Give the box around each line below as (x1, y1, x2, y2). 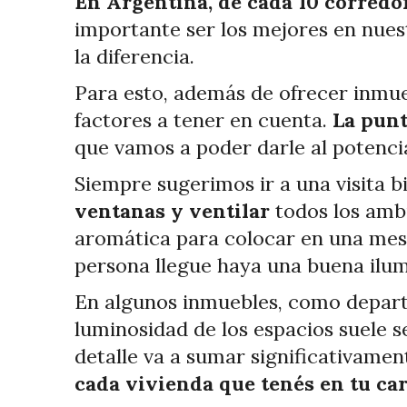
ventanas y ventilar (74, 198, 270, 223)
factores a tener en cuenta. (74, 107, 333, 133)
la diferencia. (74, 44, 194, 69)
